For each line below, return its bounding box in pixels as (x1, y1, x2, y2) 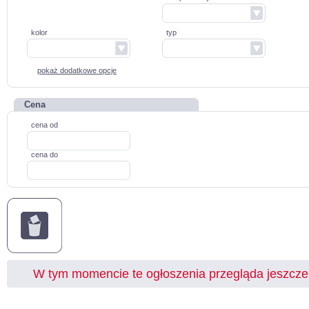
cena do (31, 150, 58, 159)
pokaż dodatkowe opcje (37, 66, 117, 74)
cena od (31, 121, 58, 129)
